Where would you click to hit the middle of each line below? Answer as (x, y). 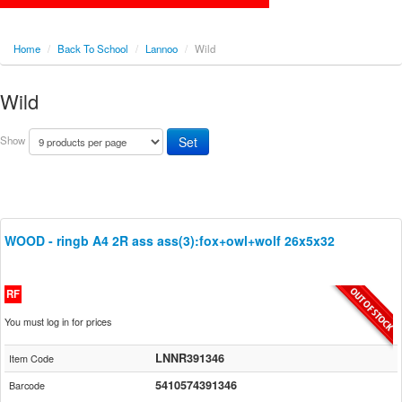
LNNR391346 (190, 358)
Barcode (27, 385)
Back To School (93, 48)
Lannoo (162, 48)
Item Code (31, 358)
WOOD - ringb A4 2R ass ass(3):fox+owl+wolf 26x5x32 (170, 240)
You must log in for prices (58, 322)
